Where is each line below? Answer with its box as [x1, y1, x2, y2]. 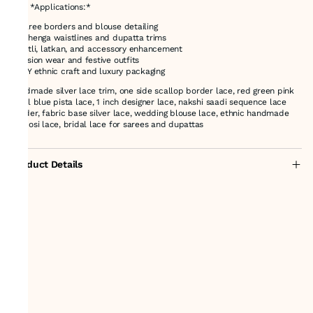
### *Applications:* [11, 1, 91, 12]
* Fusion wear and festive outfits [11, 54, 140, 65]
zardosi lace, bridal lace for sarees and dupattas [11, 119, 204, 129]
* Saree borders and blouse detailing [11, 21, 158, 31]
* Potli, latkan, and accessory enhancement [11, 43, 182, 54]
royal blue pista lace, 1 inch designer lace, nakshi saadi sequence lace [11, 96, 286, 107]
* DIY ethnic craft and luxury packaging [11, 66, 165, 76]
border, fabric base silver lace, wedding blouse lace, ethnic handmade [11, 108, 289, 118]
